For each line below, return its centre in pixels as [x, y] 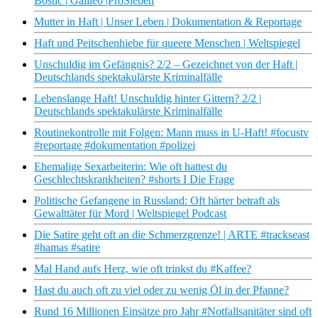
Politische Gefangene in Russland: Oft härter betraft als [157, 201]
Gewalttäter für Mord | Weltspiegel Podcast [130, 214]
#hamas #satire [67, 248]
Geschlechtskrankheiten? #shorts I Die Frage [134, 180]
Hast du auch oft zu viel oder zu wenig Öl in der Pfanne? [161, 290]
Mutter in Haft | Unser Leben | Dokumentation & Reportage [168, 22]
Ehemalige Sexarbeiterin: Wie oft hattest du [131, 167]
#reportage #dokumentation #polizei [115, 146]
